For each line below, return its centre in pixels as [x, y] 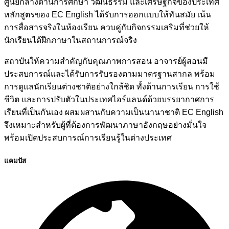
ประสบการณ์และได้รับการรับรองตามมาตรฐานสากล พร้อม [110, 74]
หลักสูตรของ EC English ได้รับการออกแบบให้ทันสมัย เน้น [108, 14]
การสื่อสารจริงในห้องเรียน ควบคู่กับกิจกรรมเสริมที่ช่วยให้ [107, 27]
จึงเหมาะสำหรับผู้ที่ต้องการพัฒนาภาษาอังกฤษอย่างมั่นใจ [105, 125]
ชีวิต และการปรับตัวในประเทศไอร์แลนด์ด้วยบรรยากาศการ [109, 99]
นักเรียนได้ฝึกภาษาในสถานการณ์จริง [71, 40]
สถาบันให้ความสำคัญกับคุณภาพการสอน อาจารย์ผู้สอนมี [106, 61]
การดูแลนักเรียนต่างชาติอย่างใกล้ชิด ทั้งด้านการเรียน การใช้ [112, 86]
